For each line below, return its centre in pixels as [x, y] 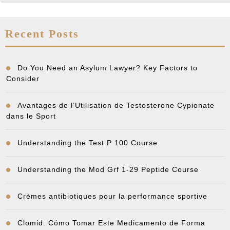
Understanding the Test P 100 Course [88, 143]
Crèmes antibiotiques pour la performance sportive [112, 196]
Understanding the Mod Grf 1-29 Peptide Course [108, 169]
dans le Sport [31, 116]
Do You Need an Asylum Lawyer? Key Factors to [108, 68]
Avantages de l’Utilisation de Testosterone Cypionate [116, 105]
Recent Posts [42, 34]
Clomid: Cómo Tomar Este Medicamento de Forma [111, 223]
